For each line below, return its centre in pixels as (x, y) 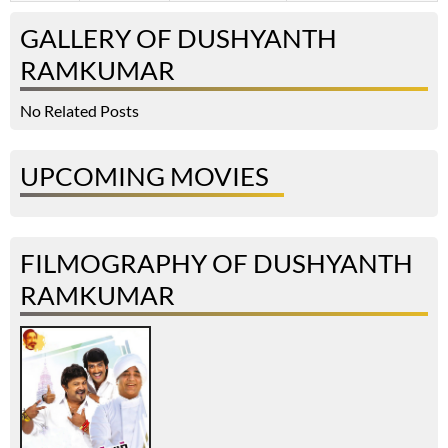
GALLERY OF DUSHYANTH (178, 38)
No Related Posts (79, 111)
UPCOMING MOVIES (144, 176)
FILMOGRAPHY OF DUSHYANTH (216, 263)
